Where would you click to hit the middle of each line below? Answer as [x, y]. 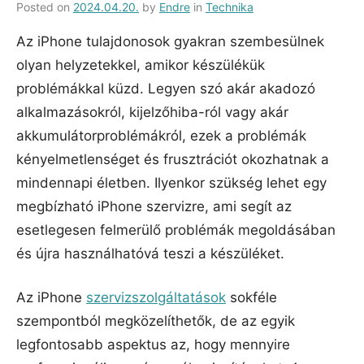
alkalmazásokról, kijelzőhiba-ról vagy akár [152, 112]
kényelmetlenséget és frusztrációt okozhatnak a [173, 159]
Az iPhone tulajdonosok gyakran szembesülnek [170, 41]
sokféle [251, 298]
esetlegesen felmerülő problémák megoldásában [176, 230]
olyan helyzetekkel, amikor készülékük [141, 65]
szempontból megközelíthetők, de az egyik [156, 321]
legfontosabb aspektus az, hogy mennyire [153, 345]
